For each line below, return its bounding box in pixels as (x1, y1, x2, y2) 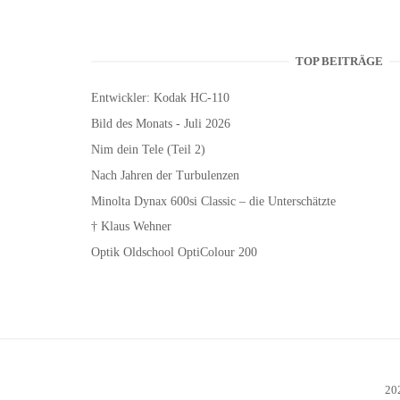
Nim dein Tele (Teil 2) (91, 143, 205, 157)
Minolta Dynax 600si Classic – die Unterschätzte (91, 194, 336, 208)
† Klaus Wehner (91, 220, 171, 234)
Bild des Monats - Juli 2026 (91, 117, 230, 131)
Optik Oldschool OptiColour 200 (91, 246, 257, 260)
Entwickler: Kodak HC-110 (91, 91, 229, 105)
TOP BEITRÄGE (295, 54, 383, 68)
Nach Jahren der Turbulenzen (91, 168, 239, 182)
